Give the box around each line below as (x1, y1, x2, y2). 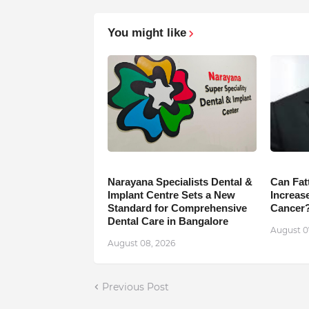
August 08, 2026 (107, 237, 175, 248)
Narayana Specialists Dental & (107, 175, 252, 188)
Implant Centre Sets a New (107, 188, 235, 201)
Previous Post (101, 280, 169, 293)
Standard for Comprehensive (107, 201, 247, 214)
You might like (107, 26, 186, 39)
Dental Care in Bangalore (107, 215, 228, 227)
